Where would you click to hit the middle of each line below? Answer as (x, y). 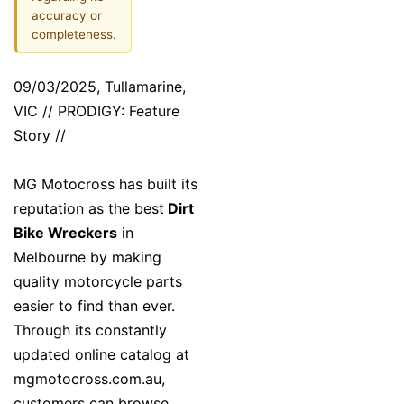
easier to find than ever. (94, 306)
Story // (40, 136)
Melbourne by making (87, 257)
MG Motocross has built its (106, 184)
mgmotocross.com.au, (89, 379)
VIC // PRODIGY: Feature (96, 111)
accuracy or (67, 15)
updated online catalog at (101, 355)
